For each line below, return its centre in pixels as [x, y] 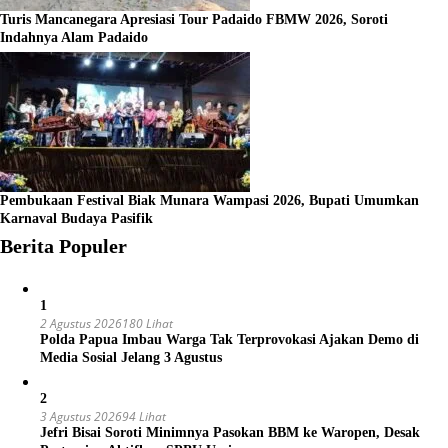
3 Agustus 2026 [81, 416]
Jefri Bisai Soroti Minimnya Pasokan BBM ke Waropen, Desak [230, 432]
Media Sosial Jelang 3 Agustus [131, 357]
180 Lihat [147, 323]
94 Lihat [144, 416]
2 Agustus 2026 [81, 323]
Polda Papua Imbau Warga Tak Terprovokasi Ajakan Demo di [229, 339]
